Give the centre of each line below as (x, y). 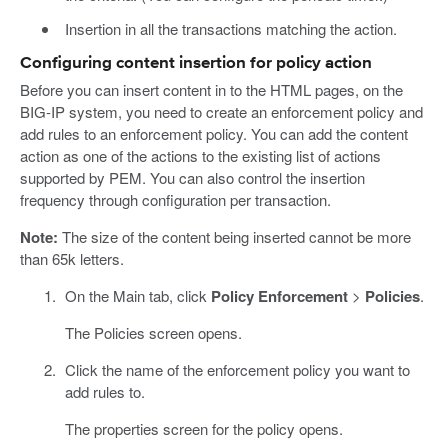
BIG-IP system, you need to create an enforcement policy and (221, 112)
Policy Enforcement (279, 296)
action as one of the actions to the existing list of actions (200, 156)
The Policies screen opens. (153, 333)
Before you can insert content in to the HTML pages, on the (211, 90)
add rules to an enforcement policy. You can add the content (214, 134)
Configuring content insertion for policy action (196, 63)
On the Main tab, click (137, 296)
